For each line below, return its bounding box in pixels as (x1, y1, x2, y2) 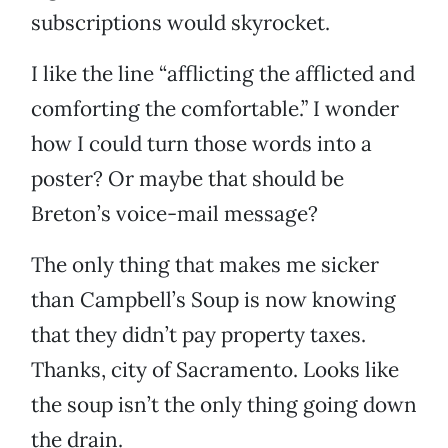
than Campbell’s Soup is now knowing (31, 286, 396, 314)
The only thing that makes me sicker (31, 251, 379, 279)
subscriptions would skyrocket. (31, 9, 330, 37)
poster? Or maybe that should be (31, 165, 344, 193)
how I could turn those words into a (31, 130, 372, 158)
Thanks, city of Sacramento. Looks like (31, 356, 399, 384)
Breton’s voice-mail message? (31, 200, 318, 228)
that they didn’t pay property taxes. (31, 321, 366, 349)
